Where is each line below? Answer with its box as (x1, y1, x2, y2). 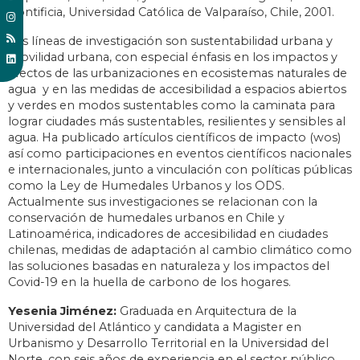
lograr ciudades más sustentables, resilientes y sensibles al (8, 114, 346, 129)
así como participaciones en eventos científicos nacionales (8, 146, 351, 162)
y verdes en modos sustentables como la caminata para (8, 98, 335, 113)
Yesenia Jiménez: (8, 304, 120, 319)
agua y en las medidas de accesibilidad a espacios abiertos (8, 82, 346, 97)
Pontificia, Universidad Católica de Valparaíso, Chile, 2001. (8, 5, 334, 20)
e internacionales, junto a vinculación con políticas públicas (8, 162, 352, 178)
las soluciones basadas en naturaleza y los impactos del (8, 259, 329, 274)
